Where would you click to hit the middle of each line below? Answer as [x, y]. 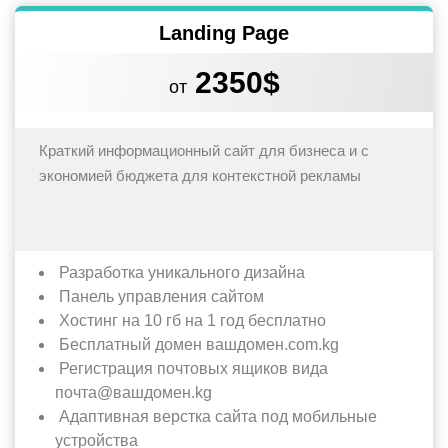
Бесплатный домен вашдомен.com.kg [197, 344]
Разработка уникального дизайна [180, 272]
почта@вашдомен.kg [133, 392]
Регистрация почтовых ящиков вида [191, 368]
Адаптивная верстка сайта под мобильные [216, 416]
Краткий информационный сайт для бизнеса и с [204, 150]
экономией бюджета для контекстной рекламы [200, 175]
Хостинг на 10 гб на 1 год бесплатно [190, 320]
